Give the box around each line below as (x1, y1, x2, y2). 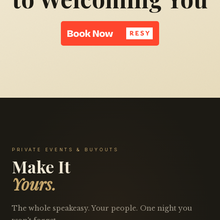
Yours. (12, 172, 56, 195)
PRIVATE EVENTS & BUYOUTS (12, 146, 119, 152)
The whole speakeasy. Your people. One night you (12, 203, 192, 213)
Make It (12, 155, 70, 178)
